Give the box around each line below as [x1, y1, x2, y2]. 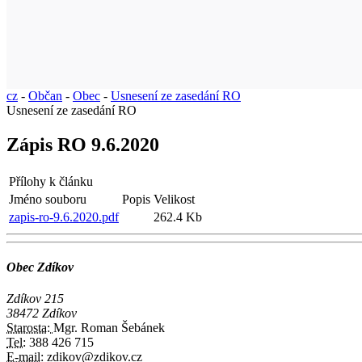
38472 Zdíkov [6, 306, 77, 321]
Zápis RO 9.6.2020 [6, 133, 159, 155]
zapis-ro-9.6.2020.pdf [9, 209, 119, 224]
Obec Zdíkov [6, 259, 74, 274]
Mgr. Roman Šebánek [53, 321, 165, 335]
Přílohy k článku [9, 174, 93, 188]
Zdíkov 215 [6, 292, 64, 306]
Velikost [154, 192, 195, 206]
